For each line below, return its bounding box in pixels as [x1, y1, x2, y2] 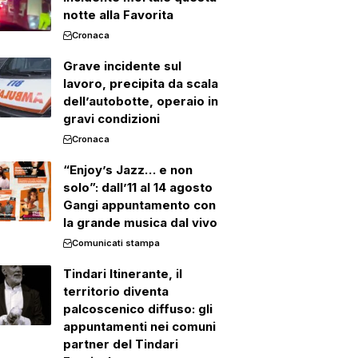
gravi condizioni [62, 111, 160, 126]
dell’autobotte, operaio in [62, 93, 218, 109]
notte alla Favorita [62, 7, 173, 22]
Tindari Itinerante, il [62, 266, 182, 281]
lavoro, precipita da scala [62, 76, 218, 91]
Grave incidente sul [62, 58, 181, 74]
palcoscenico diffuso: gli [62, 301, 213, 316]
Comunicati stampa [71, 237, 160, 249]
